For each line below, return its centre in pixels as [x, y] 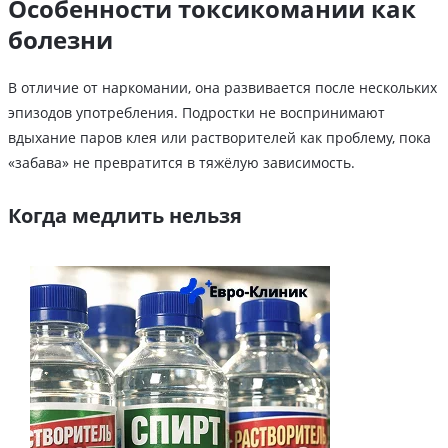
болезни [60, 40]
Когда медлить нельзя [125, 216]
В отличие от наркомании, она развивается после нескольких [222, 88]
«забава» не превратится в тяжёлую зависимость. [181, 163]
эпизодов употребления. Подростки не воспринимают [196, 113]
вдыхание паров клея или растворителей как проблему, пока [219, 138]
